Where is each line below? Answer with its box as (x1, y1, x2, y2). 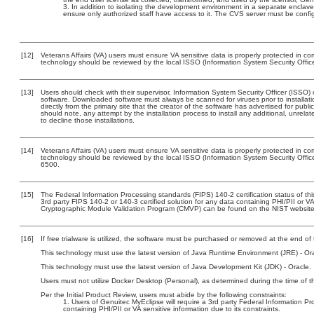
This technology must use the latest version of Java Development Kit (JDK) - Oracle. (40, 263, 311, 271)
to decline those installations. (40, 116, 135, 124)
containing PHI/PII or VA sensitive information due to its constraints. (62, 305, 280, 313)
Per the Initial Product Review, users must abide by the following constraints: (40, 291, 287, 299)
